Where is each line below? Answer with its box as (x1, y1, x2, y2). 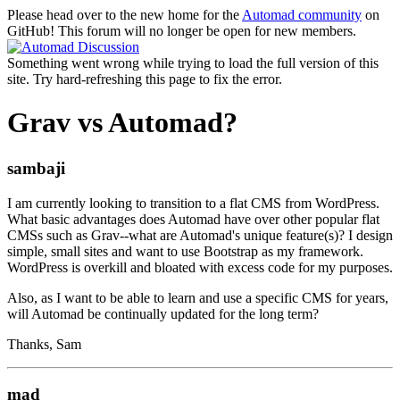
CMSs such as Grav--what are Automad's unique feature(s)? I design (7, 227, 393, 243)
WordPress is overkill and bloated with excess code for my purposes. (7, 259, 393, 275)
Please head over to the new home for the (7, 7, 242, 22)
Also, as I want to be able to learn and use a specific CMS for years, (7, 289, 388, 305)
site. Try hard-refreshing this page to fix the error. (7, 71, 282, 87)
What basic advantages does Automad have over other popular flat (7, 211, 379, 227)
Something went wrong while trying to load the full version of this (7, 55, 379, 71)
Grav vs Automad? (7, 106, 237, 139)
